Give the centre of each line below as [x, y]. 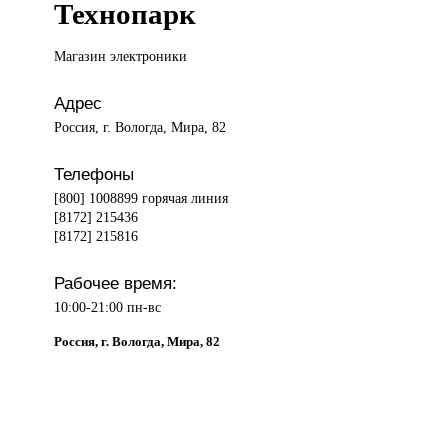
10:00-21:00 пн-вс [108, 307]
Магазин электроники [121, 56]
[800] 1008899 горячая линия [141, 198]
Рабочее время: [116, 283]
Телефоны [94, 174]
